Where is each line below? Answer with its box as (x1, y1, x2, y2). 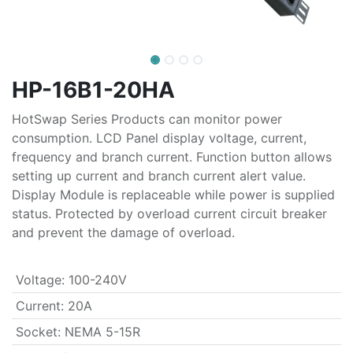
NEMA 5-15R (64, 324, 140, 340)
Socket (15, 324, 58, 340)
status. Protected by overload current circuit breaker (12, 206, 327, 221)
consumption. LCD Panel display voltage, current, (12, 130, 307, 146)
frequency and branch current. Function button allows (12, 149, 332, 165)
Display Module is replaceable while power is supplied (12, 187, 335, 203)
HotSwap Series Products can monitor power (12, 111, 282, 127)
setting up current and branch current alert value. (12, 168, 306, 184)
